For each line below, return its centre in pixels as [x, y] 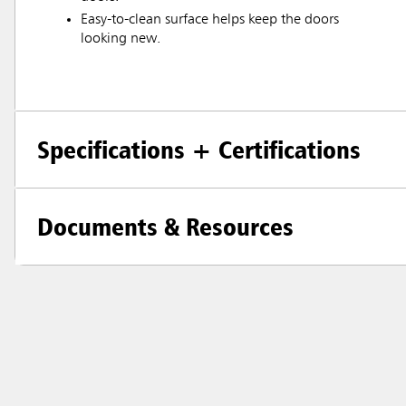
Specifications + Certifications [199, 149]
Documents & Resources [165, 226]
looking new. [121, 39]
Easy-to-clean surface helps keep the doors [210, 19]
